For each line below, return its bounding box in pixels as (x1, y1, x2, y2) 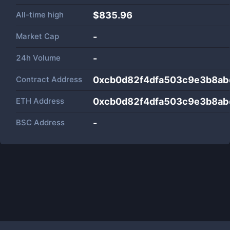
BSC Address (16, 118, 65, 127)
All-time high (16, 10, 64, 20)
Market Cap (16, 31, 59, 41)
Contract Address (16, 74, 82, 84)
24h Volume (16, 53, 61, 63)
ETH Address (16, 96, 64, 106)
